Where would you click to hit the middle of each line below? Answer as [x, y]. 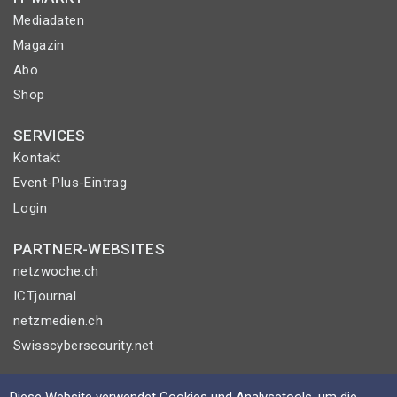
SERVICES [50, 136]
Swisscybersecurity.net [84, 346]
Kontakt [37, 158]
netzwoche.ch [56, 271]
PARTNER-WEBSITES [89, 249]
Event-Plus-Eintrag [70, 183]
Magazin [39, 45]
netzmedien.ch [58, 321]
